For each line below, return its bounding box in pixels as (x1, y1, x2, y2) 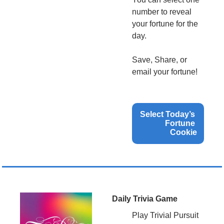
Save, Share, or (132, 55, 187, 64)
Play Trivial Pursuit (132, 210, 198, 219)
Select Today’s (140, 109, 195, 118)
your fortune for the (132, 19, 198, 28)
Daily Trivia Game (112, 194, 177, 203)
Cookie (170, 127, 197, 136)
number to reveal (132, 7, 191, 16)
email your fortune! (132, 67, 197, 76)
